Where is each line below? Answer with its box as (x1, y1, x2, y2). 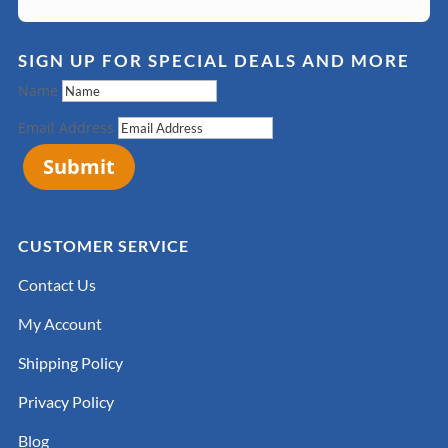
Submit (42, 152, 115, 180)
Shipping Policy (17, 352, 123, 372)
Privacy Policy (17, 391, 114, 411)
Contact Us (17, 274, 96, 294)
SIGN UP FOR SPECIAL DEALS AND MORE (17, 49, 410, 71)
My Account (17, 313, 102, 333)
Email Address (17, 117, 114, 137)
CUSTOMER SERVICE (17, 235, 189, 255)
